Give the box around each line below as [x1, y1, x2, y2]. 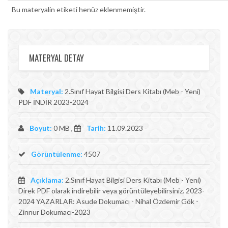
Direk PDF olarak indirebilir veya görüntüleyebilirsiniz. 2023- [18, 186, 205, 195]
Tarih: [87, 124, 106, 132]
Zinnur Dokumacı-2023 [18, 208, 91, 216]
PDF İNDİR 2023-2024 [18, 98, 89, 106]
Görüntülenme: [30, 150, 82, 158]
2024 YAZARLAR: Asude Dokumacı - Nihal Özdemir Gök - [18, 197, 198, 206]
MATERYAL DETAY [29, 51, 84, 64]
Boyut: [30, 124, 52, 132]
